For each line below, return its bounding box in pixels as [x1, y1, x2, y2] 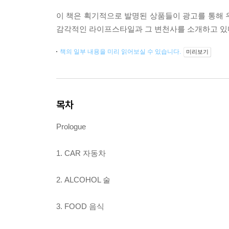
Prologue [56, 122, 86, 131]
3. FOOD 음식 [56, 202, 104, 211]
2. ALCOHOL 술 [56, 175, 110, 185]
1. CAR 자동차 [56, 149, 106, 158]
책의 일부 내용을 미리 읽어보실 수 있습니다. [60, 48, 182, 56]
